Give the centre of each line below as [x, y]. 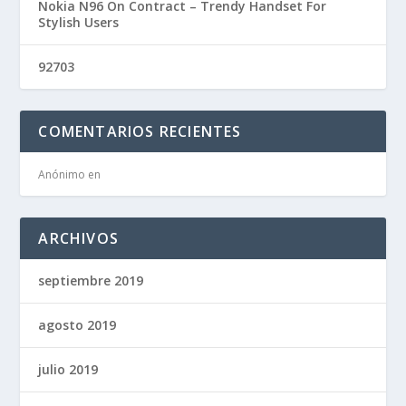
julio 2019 [68, 369]
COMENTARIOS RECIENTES [140, 131]
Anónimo [62, 174]
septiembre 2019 [91, 280]
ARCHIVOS [79, 238]
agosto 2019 [77, 325]
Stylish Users [79, 22]
